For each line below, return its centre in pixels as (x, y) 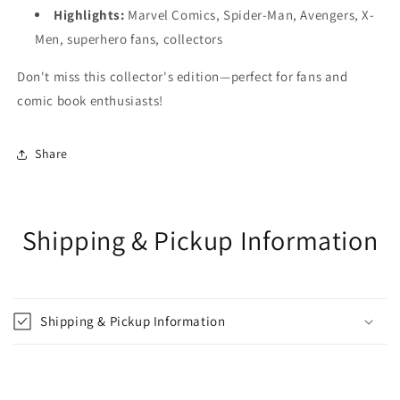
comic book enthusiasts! (90, 100)
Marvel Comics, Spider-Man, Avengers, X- (250, 14)
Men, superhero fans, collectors (129, 38)
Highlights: (89, 14)
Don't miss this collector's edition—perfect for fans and (183, 76)
